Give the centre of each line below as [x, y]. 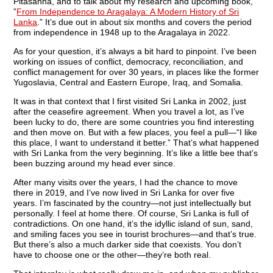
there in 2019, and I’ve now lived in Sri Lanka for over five [124, 193]
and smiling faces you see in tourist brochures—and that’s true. [135, 234]
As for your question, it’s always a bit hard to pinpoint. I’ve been [135, 51]
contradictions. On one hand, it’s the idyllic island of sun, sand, [133, 224]
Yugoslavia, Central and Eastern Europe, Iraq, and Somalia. [129, 83]
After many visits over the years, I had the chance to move [126, 183]
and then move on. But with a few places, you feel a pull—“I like [136, 133]
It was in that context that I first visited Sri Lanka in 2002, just [130, 101]
